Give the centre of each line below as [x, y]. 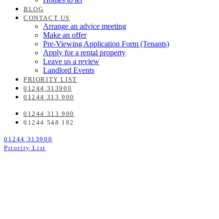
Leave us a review [71, 61]
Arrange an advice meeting [85, 26]
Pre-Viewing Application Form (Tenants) [106, 44]
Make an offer [65, 35]
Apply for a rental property [84, 53]
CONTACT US [47, 18]
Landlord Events [69, 70]
